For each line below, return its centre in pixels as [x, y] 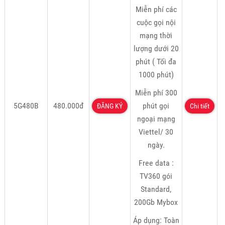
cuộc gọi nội [156, 23]
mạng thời [156, 36]
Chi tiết [199, 106]
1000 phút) [156, 75]
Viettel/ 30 [156, 132]
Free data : [156, 163]
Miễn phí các [156, 10]
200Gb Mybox [156, 202]
